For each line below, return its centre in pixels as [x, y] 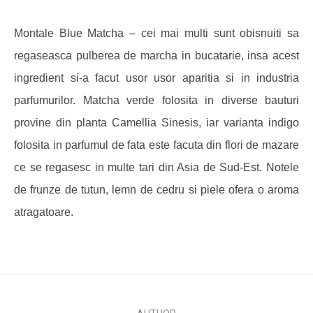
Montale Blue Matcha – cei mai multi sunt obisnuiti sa [156, 33]
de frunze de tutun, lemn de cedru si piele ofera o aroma [156, 190]
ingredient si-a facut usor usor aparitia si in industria [156, 78]
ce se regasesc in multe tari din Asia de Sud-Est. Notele [156, 167]
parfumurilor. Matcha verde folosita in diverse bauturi [156, 100]
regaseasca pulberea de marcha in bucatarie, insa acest [156, 56]
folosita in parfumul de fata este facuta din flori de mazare [156, 145]
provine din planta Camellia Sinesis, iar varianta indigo [156, 123]
